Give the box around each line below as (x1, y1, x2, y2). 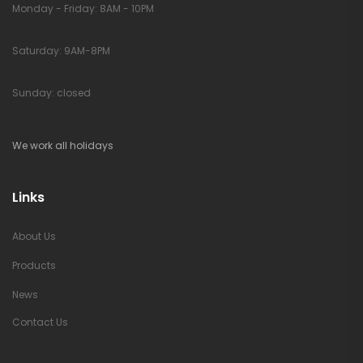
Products (12, 258, 56, 273)
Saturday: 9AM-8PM (12, 44, 110, 58)
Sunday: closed (12, 86, 91, 100)
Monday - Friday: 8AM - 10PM (12, 2, 154, 16)
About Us (12, 229, 56, 244)
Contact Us (12, 315, 68, 330)
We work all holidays (12, 139, 113, 153)
